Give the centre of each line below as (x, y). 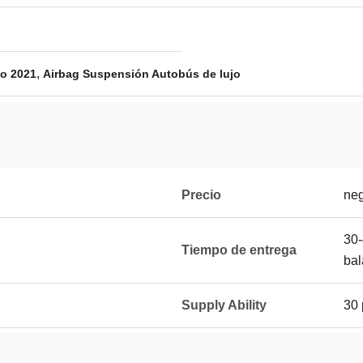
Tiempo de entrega (239, 250)
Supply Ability (224, 305)
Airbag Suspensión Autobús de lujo (142, 74)
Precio (201, 195)
